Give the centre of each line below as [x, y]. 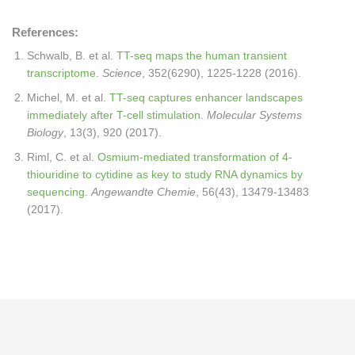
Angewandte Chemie [143, 192]
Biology [45, 132]
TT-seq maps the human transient [202, 55]
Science [122, 73]
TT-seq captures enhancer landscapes [206, 97]
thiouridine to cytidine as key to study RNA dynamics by [165, 174]
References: [45, 32]
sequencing [56, 192]
